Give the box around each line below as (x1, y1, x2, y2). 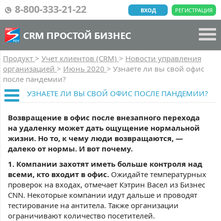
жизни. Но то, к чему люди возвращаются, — (8, 133, 183, 143)
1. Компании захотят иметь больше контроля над (8, 159, 202, 169)
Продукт (3, 53, 35, 63)
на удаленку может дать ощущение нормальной (8, 123, 200, 133)
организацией (3, 64, 57, 74)
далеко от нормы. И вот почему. (8, 144, 133, 153)
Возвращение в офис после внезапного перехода (8, 112, 200, 122)
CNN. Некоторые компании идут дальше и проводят (8, 190, 197, 200)
